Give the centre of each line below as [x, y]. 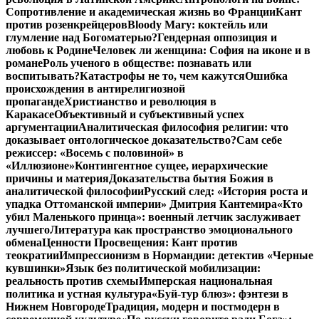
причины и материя [57, 179]
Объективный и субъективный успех [149, 115]
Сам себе [259, 140]
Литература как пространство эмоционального [171, 230]
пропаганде [35, 102]
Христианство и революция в [140, 102]
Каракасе [30, 115]
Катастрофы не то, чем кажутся [162, 76]
